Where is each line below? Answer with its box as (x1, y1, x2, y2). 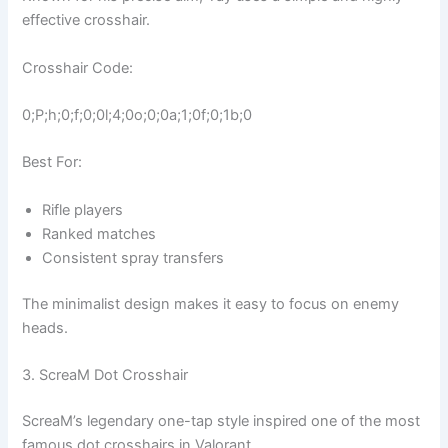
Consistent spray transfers (42, 248, 225, 267)
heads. (22, 318, 69, 337)
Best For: (22, 153, 83, 172)
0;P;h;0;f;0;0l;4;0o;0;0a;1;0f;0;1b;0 (22, 105, 253, 124)
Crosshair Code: (22, 58, 134, 77)
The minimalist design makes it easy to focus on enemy (22, 294, 400, 313)
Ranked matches (42, 224, 157, 243)
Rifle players (42, 200, 124, 219)
